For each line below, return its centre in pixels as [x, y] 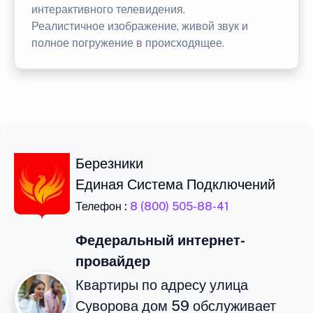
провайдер [113, 261]
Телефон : [103, 206]
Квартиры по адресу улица [162, 285]
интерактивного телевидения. [108, 9]
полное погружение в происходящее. [128, 43]
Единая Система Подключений [175, 184]
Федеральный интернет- [160, 240]
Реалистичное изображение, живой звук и [140, 26]
